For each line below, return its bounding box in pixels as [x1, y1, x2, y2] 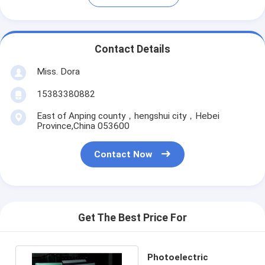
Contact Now [94, 149, 153, 160]
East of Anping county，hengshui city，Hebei [36, 110, 219, 121]
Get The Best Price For [78, 212, 187, 224]
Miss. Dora [36, 66, 80, 77]
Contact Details [95, 43, 170, 56]
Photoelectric [147, 251, 209, 263]
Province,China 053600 [36, 120, 130, 131]
